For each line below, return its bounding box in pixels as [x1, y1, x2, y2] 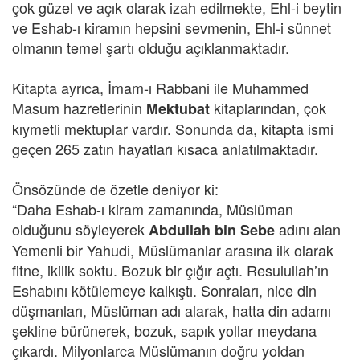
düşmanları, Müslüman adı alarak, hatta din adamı [12, 300, 331, 321]
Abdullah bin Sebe [149, 219, 275, 240]
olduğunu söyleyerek [12, 219, 149, 239]
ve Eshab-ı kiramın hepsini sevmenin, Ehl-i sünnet [12, 17, 331, 38]
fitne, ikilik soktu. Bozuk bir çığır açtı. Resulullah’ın [12, 260, 329, 280]
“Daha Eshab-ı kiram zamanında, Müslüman [12, 198, 293, 219]
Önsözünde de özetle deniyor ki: [12, 178, 219, 199]
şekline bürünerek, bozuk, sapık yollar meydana [12, 320, 317, 341]
